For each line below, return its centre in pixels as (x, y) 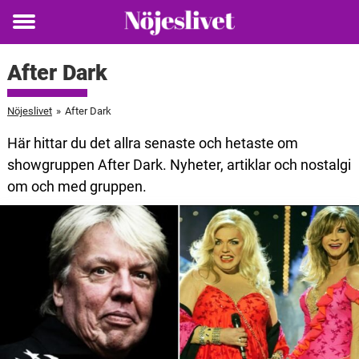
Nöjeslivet (29, 111)
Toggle (34, 33)
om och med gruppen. (77, 186)
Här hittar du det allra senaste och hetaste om (152, 143)
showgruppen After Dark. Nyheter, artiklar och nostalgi (179, 165)
